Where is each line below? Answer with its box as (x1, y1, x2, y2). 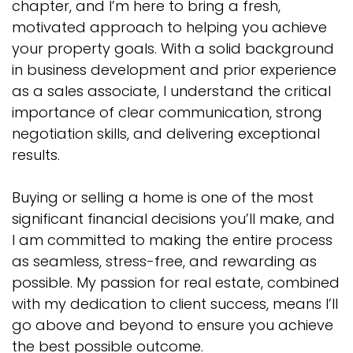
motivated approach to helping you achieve (12, 17, 327, 38)
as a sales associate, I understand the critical (12, 81, 331, 102)
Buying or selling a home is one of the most (12, 188, 314, 208)
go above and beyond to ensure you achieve (12, 315, 333, 336)
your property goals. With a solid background (12, 39, 334, 59)
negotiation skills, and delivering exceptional (12, 124, 320, 144)
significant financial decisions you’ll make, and (12, 209, 335, 229)
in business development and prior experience (12, 60, 336, 80)
